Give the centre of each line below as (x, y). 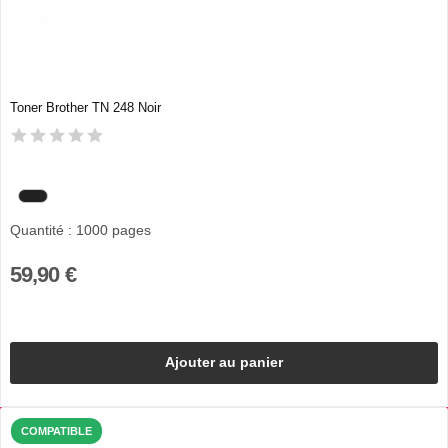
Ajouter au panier (224, 362)
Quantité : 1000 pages (80, 229)
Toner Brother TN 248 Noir (85, 108)
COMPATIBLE (56, 430)
